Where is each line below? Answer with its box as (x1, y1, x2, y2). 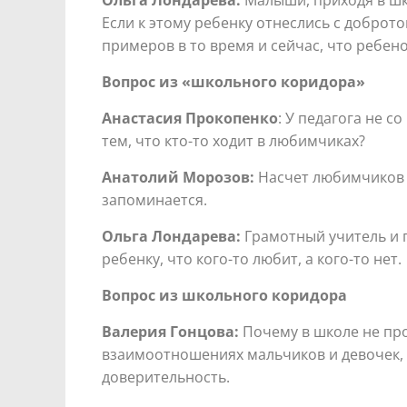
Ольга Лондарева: (102, 225, 241, 246)
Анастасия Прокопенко (102, 107, 278, 128)
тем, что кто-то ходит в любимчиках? (102, 130, 365, 151)
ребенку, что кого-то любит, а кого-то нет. (102, 248, 402, 269)
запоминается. (102, 189, 207, 210)
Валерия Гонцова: (102, 321, 239, 342)
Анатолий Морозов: (102, 166, 254, 187)
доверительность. (102, 366, 230, 387)
